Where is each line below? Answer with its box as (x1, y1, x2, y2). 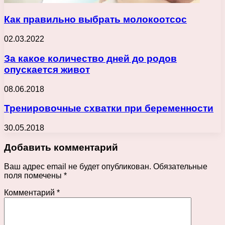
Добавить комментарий (4, 142, 118, 153)
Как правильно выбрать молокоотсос (4, 14, 187, 25)
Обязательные (153, 162, 207, 171)
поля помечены (4, 171, 64, 180)
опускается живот (4, 64, 90, 75)
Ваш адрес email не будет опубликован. (4, 162, 151, 171)
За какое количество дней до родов (4, 53, 177, 64)
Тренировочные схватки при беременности (4, 103, 213, 114)
